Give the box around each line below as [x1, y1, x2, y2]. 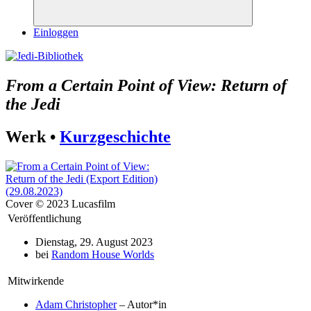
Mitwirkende [8, 274, 64, 287]
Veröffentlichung [8, 212, 81, 224]
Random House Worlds [51, 248, 154, 260]
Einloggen [33, 26, 78, 38]
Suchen [142, 24, 173, 34]
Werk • [6, 127, 60, 146]
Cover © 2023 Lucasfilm [6, 197, 115, 210]
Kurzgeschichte [60, 127, 171, 146]
